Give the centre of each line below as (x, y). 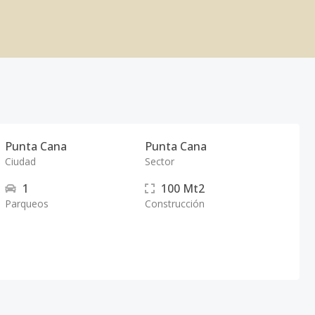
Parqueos (27, 204)
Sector (159, 161)
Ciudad (21, 161)
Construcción (174, 204)
